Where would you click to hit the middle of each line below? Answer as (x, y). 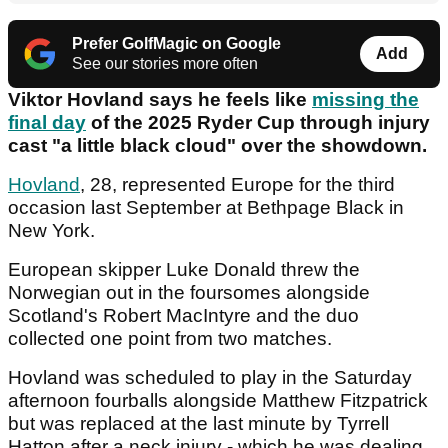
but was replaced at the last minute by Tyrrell (198, 424)
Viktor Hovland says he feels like (160, 100)
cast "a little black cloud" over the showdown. (220, 146)
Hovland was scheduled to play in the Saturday (210, 378)
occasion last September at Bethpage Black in (206, 208)
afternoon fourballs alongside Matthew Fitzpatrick (218, 401)
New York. (54, 231)
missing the (365, 100)
